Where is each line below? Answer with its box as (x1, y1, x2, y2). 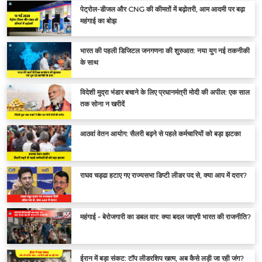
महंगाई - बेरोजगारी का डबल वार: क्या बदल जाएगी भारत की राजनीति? (80, 212, 251, 222)
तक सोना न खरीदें (80, 99, 125, 108)
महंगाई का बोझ (80, 16, 116, 25)
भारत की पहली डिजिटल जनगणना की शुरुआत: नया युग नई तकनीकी (80, 46, 250, 55)
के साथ (80, 57, 98, 67)
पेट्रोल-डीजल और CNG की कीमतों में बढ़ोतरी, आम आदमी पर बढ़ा (80, 4, 245, 13)
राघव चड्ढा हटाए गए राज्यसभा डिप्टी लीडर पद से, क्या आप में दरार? (80, 170, 247, 180)
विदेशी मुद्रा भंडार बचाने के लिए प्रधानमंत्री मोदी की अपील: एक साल (80, 87, 250, 96)
